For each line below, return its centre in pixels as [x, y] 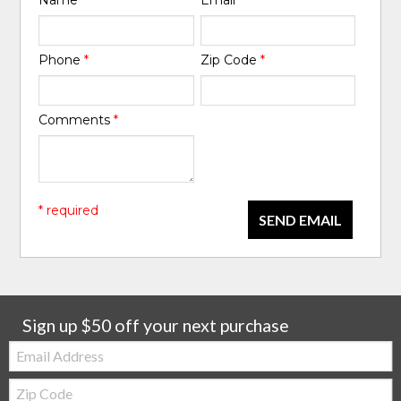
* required [69, 210]
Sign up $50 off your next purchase [156, 325]
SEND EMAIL [300, 219]
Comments [77, 120]
